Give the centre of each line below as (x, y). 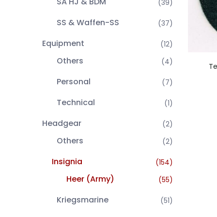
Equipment (63, 43)
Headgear (62, 123)
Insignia (67, 162)
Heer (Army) (90, 179)
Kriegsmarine (83, 200)
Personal (74, 82)
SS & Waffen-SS (88, 23)
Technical (76, 102)
